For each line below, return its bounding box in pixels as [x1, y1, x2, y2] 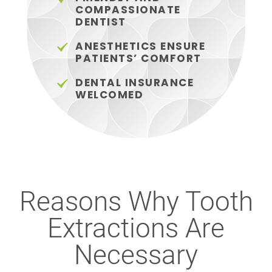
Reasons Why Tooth [19, 183, 253, 219]
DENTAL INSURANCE [75, 78, 194, 89]
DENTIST [75, 18, 126, 29]
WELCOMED [75, 90, 144, 101]
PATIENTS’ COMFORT [75, 54, 202, 65]
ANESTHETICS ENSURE [75, 42, 206, 53]
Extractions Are [47, 209, 225, 245]
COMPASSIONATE [75, 5, 181, 16]
